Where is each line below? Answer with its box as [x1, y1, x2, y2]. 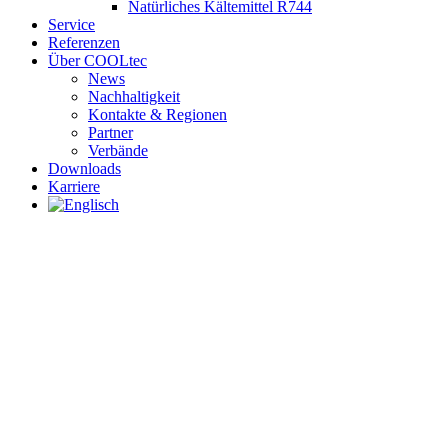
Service [48, 15, 95, 33]
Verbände [88, 141, 148, 159]
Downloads [48, 159, 121, 177]
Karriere [48, 177, 100, 195]
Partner [88, 123, 133, 141]
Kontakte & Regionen [88, 105, 227, 123]
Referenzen [48, 33, 120, 51]
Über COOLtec [48, 51, 147, 69]
